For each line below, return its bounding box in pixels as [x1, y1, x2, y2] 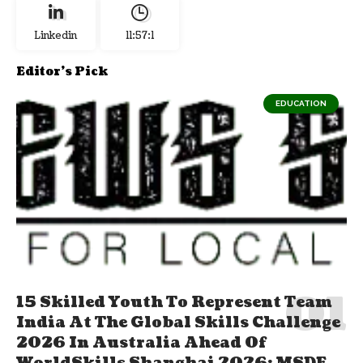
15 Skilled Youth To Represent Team [16, 293, 332, 314]
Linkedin [34, 29, 78, 44]
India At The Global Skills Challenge [16, 313, 340, 334]
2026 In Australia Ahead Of [16, 333, 266, 354]
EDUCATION [275, 99, 327, 109]
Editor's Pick [16, 64, 108, 80]
